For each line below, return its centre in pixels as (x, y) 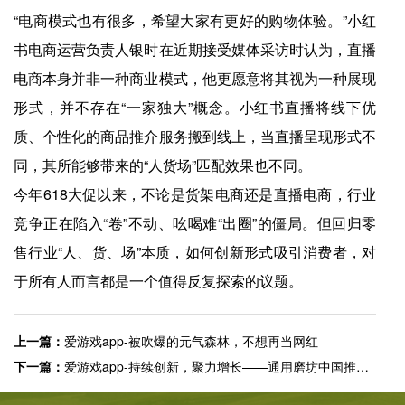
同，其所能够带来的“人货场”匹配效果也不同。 (163, 165)
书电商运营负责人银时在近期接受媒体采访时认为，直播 (195, 50)
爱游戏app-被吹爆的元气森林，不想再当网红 (191, 341)
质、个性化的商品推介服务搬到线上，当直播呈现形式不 (195, 137)
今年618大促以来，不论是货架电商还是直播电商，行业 (195, 194)
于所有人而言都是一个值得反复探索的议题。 (158, 281)
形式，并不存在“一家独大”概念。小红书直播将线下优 (195, 108)
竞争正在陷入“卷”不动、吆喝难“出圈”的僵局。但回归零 (195, 223)
